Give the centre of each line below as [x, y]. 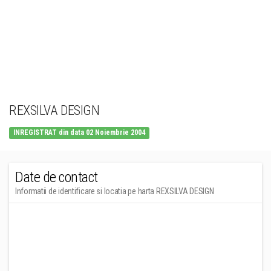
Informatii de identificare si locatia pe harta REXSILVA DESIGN [115, 191]
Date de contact [57, 177]
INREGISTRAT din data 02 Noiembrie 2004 [80, 132]
